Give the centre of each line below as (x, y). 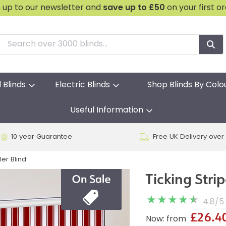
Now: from (166, 219)
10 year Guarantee (41, 137)
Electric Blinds (82, 85)
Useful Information (106, 110)
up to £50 (145, 8)
